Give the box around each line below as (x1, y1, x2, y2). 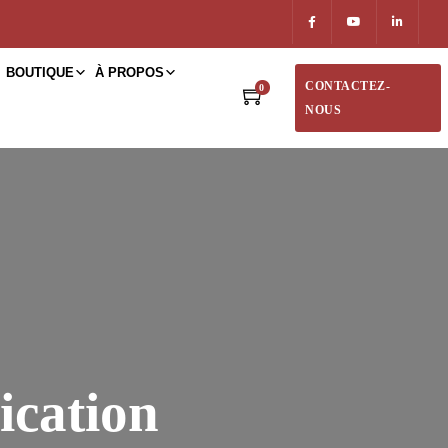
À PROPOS (95, 65, 165, 80)
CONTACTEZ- (305, 79, 391, 93)
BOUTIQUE (6, 65, 75, 80)
